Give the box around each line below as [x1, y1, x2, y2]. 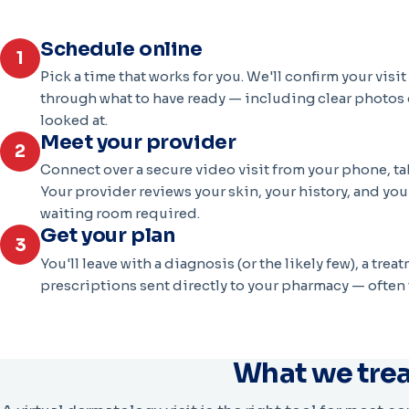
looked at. [40, 110, 108, 129]
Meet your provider [40, 129, 236, 154]
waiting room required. [40, 204, 200, 223]
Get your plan [40, 223, 175, 248]
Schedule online [40, 36, 203, 61]
